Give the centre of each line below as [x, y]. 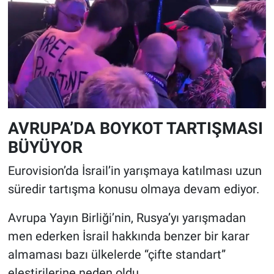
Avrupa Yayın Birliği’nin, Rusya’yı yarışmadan [127, 218]
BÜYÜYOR [45, 147]
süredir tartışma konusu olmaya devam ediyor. [133, 189]
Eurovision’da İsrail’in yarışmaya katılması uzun [135, 171]
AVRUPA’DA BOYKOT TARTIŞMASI [135, 128]
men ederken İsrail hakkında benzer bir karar [128, 236]
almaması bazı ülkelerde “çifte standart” [117, 255]
